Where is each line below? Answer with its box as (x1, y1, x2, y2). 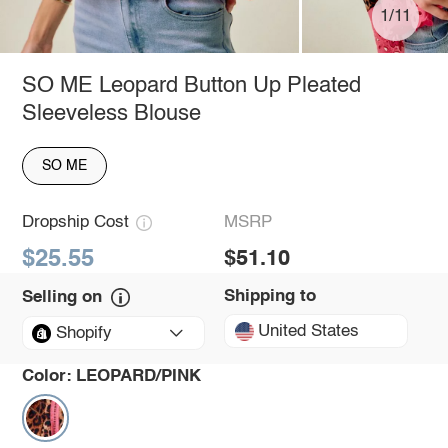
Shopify (55, 324, 112, 342)
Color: (21, 367, 72, 385)
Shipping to (224, 287, 316, 305)
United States (258, 322, 360, 340)
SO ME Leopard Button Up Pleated (21, 74, 361, 97)
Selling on (21, 288, 102, 306)
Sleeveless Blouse (21, 102, 201, 125)
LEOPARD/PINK (76, 367, 202, 385)
